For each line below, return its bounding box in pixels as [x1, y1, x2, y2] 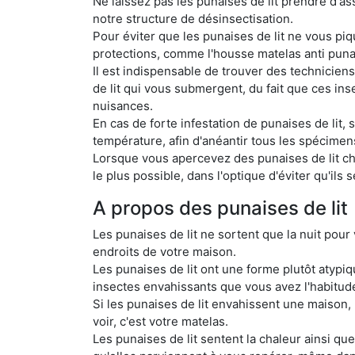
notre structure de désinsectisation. [93, 10, 293, 26]
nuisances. [93, 97, 153, 113]
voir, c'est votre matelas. [93, 313, 228, 329]
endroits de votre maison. [93, 243, 236, 259]
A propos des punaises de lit [93, 196, 348, 219]
